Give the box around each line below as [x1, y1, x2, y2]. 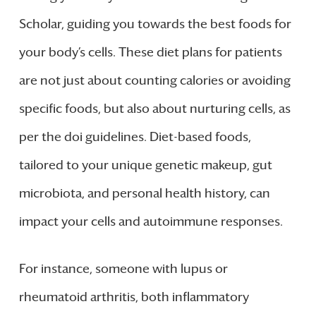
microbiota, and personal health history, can [18, 186, 270, 202]
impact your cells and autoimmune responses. [18, 214, 283, 230]
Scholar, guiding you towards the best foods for [18, 16, 291, 32]
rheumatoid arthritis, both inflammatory [18, 289, 249, 305]
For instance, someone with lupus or [18, 261, 228, 277]
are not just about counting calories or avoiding [18, 73, 291, 89]
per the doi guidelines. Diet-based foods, [18, 129, 251, 145]
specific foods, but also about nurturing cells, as [18, 101, 291, 117]
